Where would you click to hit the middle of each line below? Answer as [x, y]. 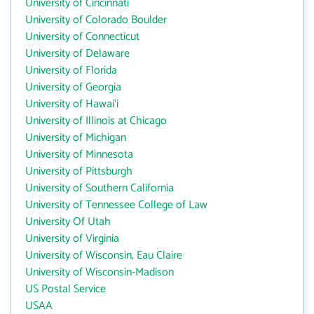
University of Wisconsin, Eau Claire [104, 255]
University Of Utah [68, 222]
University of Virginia [72, 239]
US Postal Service [66, 289]
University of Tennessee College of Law [116, 205]
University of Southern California [100, 188]
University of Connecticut [82, 37]
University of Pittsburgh [79, 171]
